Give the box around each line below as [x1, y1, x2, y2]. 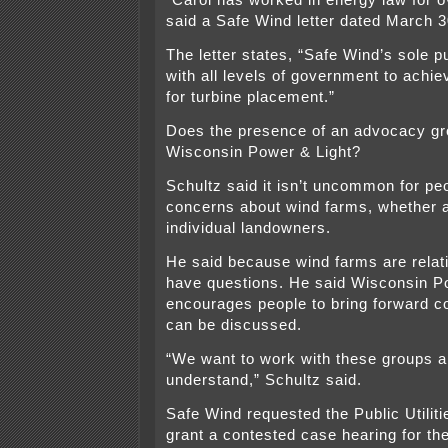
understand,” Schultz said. [166, 372, 362, 389]
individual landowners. [166, 220, 331, 237]
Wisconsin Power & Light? [166, 144, 361, 161]
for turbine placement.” [166, 89, 335, 106]
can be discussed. [166, 317, 302, 334]
